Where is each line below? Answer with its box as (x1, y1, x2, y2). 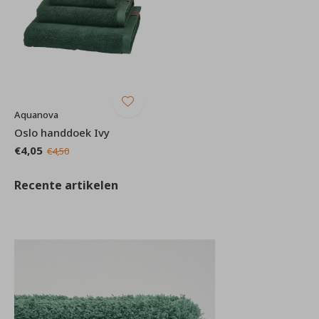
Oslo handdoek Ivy (14, 125, 110, 140)
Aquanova (14, 108, 58, 121)
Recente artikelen (14, 177, 118, 193)
